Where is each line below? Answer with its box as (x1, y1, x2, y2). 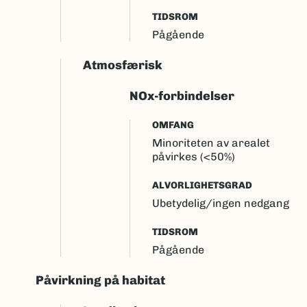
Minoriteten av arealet (152, 136, 270, 149)
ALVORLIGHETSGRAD (152, 180, 252, 191)
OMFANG (152, 119, 194, 131)
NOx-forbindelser (130, 88, 234, 103)
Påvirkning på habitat (36, 273, 165, 288)
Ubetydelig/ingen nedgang (152, 197, 289, 210)
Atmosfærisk (83, 58, 162, 73)
